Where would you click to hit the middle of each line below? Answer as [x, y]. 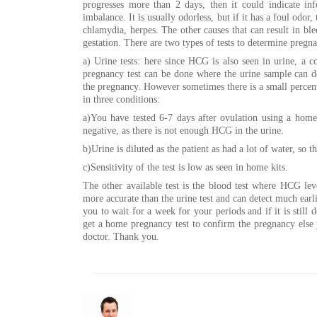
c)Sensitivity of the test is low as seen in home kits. [185, 167]
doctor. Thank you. [121, 237]
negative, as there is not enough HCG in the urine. [183, 131]
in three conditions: [121, 99]
